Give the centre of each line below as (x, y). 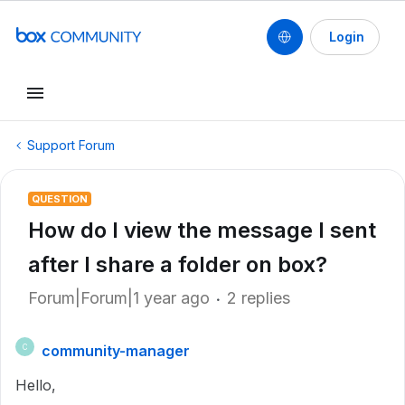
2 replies (259, 298)
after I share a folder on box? (178, 264)
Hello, (36, 385)
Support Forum (71, 145)
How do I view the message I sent (202, 230)
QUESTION (60, 199)
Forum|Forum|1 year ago (119, 298)
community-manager (116, 351)
